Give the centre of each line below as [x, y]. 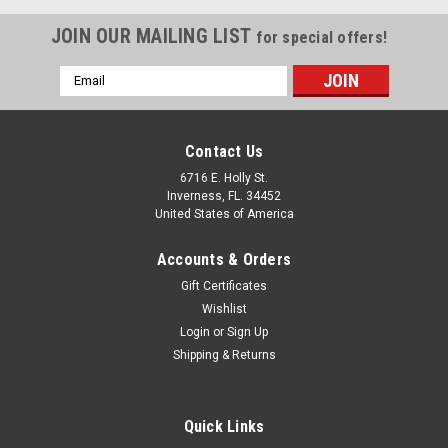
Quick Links [224, 426]
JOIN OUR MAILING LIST [153, 35]
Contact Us [224, 151]
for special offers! [322, 37]
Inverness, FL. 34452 [224, 195]
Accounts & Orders [224, 259]
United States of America [224, 213]
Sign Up [248, 331]
